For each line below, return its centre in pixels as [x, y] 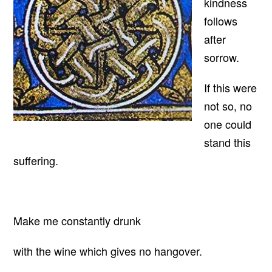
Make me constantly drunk [77, 221]
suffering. [36, 160]
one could [227, 124]
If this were [230, 87]
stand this [227, 142]
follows [220, 20]
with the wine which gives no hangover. [108, 250]
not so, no [228, 105]
